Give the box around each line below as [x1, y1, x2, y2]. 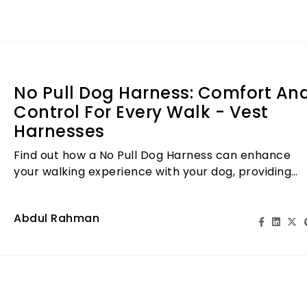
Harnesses [14, 120, 105, 143]
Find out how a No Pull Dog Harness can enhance [14, 147, 291, 163]
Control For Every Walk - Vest [14, 101, 269, 124]
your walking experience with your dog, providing [14, 163, 291, 180]
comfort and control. [14, 180, 134, 196]
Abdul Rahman [14, 210, 99, 226]
